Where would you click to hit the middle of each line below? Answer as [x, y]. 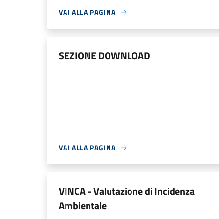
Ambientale [83, 206]
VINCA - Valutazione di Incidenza [127, 191]
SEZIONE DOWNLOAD [104, 55]
